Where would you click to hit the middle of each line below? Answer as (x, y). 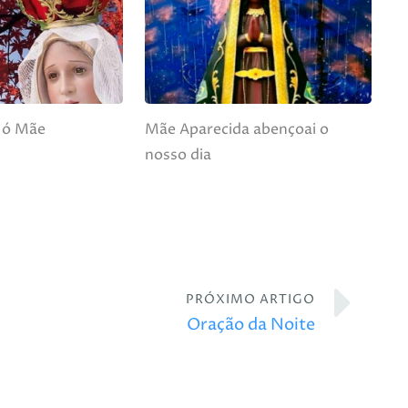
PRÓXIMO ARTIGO (251, 299)
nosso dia (178, 155)
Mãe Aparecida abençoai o (236, 130)
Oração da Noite (251, 324)
